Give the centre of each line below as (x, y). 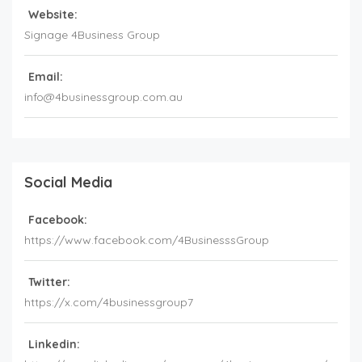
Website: (53, 15)
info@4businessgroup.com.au (103, 97)
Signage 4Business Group (92, 35)
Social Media (68, 183)
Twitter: (49, 282)
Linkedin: (54, 345)
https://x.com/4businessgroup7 (109, 303)
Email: (46, 77)
